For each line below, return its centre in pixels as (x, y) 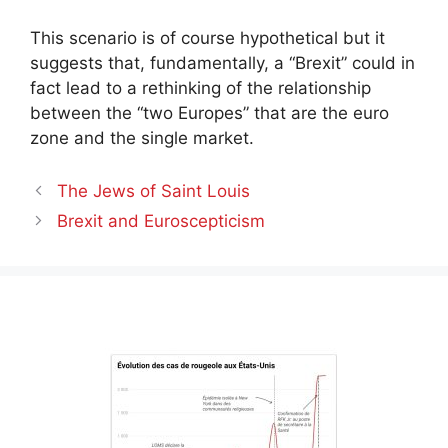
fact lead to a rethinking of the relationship (200, 87)
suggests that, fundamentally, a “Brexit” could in (222, 62)
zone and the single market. (142, 137)
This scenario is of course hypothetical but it (207, 37)
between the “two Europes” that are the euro (209, 112)
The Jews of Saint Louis (154, 191)
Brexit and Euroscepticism (161, 221)
